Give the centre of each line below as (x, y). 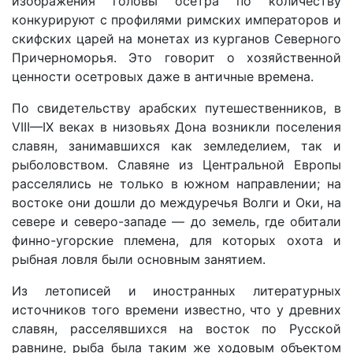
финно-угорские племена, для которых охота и (176, 240)
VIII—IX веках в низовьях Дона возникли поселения (176, 127)
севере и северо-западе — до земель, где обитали (176, 221)
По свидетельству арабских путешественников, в (176, 108)
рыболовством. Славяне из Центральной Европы (176, 165)
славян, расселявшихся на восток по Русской (176, 329)
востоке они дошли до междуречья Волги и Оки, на (176, 203)
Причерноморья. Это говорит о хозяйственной (176, 58)
